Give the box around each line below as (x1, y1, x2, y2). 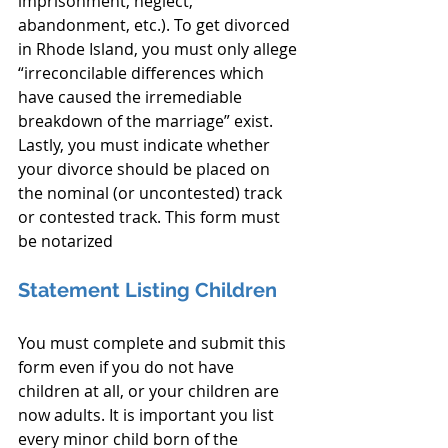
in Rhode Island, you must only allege (18, 38, 301, 60)
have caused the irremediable (18, 86, 246, 108)
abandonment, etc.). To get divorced (18, 14, 294, 36)
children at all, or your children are (18, 380, 283, 402)
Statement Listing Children (18, 278, 277, 302)
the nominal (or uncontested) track (18, 182, 286, 204)
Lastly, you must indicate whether (18, 134, 274, 156)
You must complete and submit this (18, 332, 290, 354)
